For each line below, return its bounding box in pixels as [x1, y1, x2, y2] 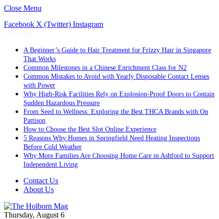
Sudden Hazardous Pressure [23, 99, 100, 107]
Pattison [23, 117, 45, 124]
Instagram [73, 20, 103, 28]
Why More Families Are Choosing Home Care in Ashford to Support [23, 152, 214, 159]
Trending [4, 30, 32, 37]
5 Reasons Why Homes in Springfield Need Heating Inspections [23, 134, 200, 142]
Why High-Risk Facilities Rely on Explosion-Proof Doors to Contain [23, 90, 215, 98]
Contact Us [23, 176, 58, 185]
